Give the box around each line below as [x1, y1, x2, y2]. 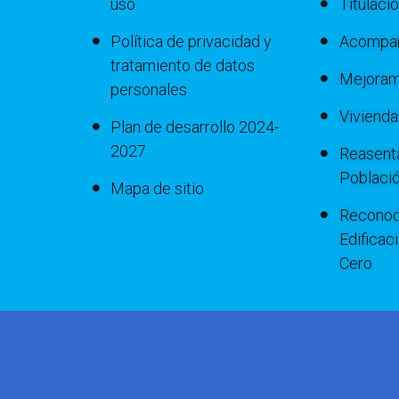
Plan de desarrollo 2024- [110, 117, 279, 136]
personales [110, 79, 187, 99]
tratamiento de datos [110, 55, 255, 75]
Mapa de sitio [110, 178, 204, 198]
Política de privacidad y [110, 31, 272, 51]
